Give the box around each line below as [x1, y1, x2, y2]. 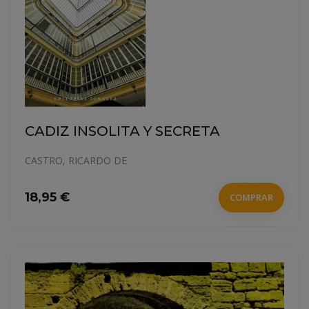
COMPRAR [230, 191, 273, 204]
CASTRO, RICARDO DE [25, 154, 127, 168]
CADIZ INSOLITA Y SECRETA [25, 123, 220, 140]
